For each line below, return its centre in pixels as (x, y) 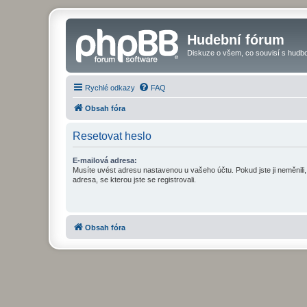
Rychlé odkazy (110, 87)
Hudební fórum (236, 40)
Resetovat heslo (112, 136)
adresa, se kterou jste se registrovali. (134, 179)
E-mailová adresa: (105, 160)
